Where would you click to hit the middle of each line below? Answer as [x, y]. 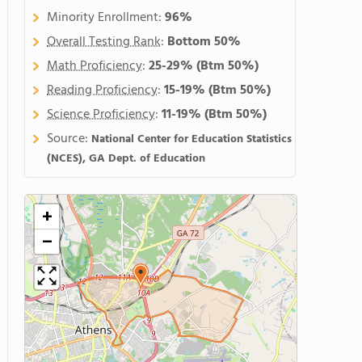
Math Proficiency [95, 66]
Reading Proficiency [102, 90]
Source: [69, 139]
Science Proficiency [101, 115]
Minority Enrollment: [106, 18]
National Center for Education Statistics [192, 139]
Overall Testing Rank [104, 42]
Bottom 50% [204, 42]
